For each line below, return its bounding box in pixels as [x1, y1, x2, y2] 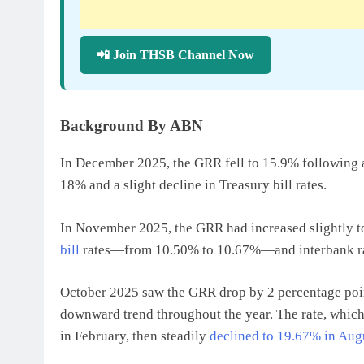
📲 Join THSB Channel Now [97, 48, 254, 62]
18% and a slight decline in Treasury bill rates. [60, 177, 327, 193]
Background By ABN [60, 117, 203, 134]
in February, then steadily [60, 328, 210, 344]
